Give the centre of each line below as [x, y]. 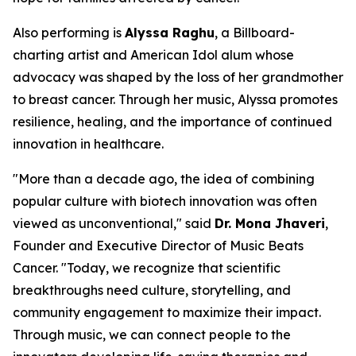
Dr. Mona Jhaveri [270, 223]
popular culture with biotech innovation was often [165, 201]
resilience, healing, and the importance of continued [172, 122]
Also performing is [69, 33]
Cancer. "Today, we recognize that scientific [147, 268]
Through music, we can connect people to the [152, 335]
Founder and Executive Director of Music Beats [158, 246]
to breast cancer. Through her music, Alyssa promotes [175, 99]
